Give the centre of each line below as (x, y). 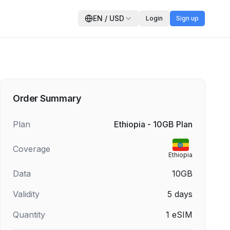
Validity (26, 194)
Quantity (29, 215)
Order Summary (47, 98)
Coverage (32, 149)
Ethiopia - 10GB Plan (153, 124)
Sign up (187, 18)
